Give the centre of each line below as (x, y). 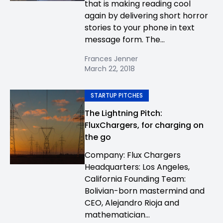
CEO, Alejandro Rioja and (132, 203)
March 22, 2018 (110, 69)
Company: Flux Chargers (133, 155)
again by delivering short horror (146, 16)
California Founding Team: (135, 179)
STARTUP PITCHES (117, 95)
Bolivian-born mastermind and (145, 191)
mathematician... (117, 215)
